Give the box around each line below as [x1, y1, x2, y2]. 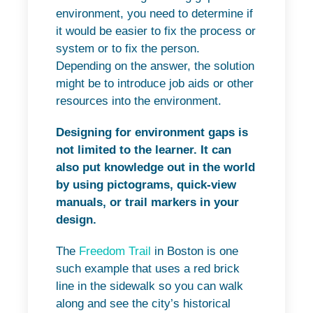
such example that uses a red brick [56, 261, 240, 275]
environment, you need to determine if [56, 6, 253, 20]
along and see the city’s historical [56, 296, 231, 310]
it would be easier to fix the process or [56, 24, 256, 38]
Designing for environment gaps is [56, 125, 248, 139]
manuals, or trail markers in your [56, 195, 239, 209]
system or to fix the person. [56, 41, 200, 55]
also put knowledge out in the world [56, 160, 255, 174]
